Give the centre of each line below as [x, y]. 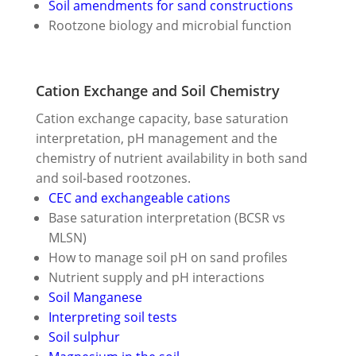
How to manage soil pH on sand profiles [168, 257]
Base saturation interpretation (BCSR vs [166, 217]
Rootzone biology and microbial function [170, 25]
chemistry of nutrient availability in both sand [171, 158]
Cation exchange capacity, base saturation [162, 118]
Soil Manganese [95, 297]
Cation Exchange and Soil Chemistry [157, 90]
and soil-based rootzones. [113, 178]
